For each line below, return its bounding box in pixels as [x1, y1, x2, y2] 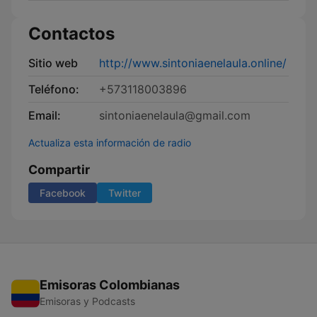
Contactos [28, 23, 115, 44]
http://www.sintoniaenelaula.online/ [99, 56, 287, 70]
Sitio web [28, 56, 78, 70]
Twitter [108, 187, 141, 199]
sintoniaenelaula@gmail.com [99, 108, 250, 122]
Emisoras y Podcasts [40, 295, 135, 307]
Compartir [28, 162, 90, 177]
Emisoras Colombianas [40, 277, 180, 292]
